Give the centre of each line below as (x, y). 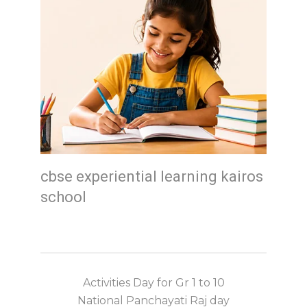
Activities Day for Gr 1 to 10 (153, 282)
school (63, 197)
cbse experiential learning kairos (152, 176)
